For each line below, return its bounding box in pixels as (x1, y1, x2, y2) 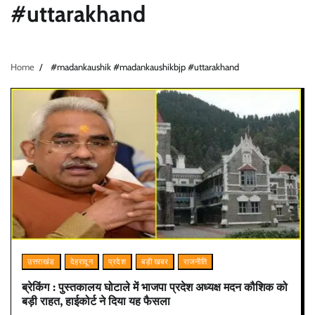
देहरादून (70, 257, 93, 267)
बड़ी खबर (141, 257, 168, 267)
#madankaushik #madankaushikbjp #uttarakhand (50, 60, 239, 72)
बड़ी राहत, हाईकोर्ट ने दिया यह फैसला (22, 292, 170, 309)
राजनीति (184, 257, 207, 267)
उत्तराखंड (27, 257, 55, 267)
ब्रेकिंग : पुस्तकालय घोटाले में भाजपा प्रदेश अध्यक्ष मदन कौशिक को (22, 278, 288, 295)
